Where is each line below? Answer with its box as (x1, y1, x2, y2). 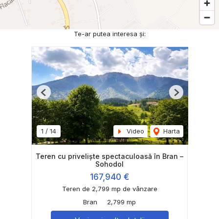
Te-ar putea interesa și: (73, 30, 146, 38)
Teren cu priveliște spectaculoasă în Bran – (36, 152, 183, 161)
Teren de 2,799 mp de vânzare (62, 184, 157, 193)
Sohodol (95, 160, 124, 169)
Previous (43, 92, 69, 100)
